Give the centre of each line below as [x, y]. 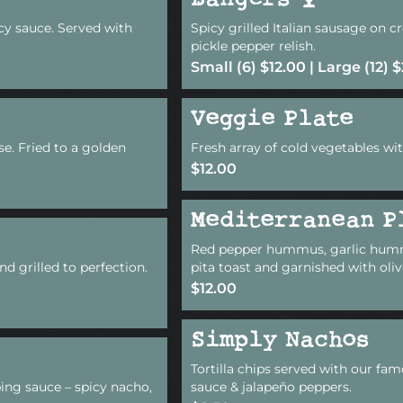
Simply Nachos [280, 341]
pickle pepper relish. [253, 45]
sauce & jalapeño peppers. [271, 386]
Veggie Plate [272, 120]
